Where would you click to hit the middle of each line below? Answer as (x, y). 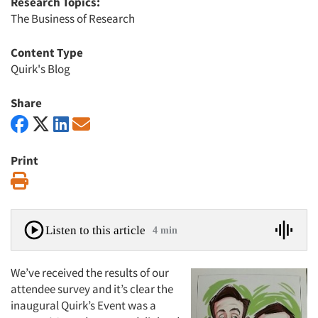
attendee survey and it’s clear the (92, 289)
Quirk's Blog (40, 69)
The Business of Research (73, 18)
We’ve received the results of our (90, 273)
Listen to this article (95, 230)
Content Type (47, 53)
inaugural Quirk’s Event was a (83, 305)
